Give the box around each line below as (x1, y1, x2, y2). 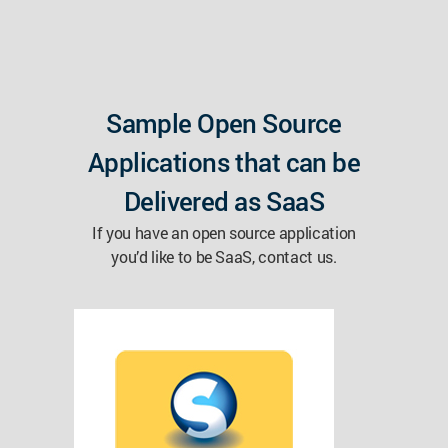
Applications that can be (87, 144, 361, 179)
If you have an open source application (92, 221, 356, 243)
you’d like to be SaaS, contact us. (111, 245, 337, 267)
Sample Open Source (106, 105, 342, 140)
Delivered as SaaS (123, 183, 325, 218)
